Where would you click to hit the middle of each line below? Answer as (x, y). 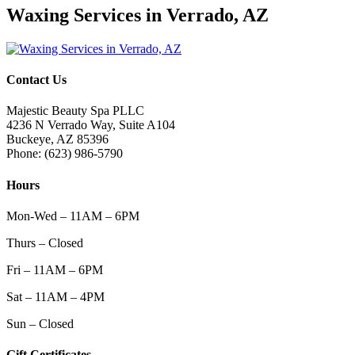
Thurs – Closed (45, 242)
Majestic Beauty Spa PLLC (75, 111)
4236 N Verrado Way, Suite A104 (91, 125)
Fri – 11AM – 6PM (55, 269)
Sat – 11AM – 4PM (55, 296)
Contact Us (36, 80)
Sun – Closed (40, 323)
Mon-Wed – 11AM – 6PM (73, 216)
